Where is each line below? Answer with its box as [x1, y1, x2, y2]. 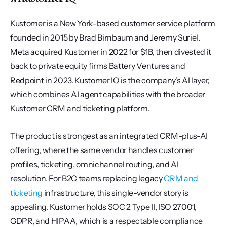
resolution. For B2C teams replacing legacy [10, 173, 164, 183]
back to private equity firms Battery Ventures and [10, 61, 185, 71]
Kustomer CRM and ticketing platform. [10, 103, 149, 113]
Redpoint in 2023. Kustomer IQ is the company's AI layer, [10, 75, 210, 85]
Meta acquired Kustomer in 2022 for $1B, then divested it [10, 47, 212, 57]
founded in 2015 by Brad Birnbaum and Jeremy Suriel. [10, 32, 200, 43]
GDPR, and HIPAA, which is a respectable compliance [10, 216, 203, 226]
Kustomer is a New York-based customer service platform [10, 18, 215, 28]
